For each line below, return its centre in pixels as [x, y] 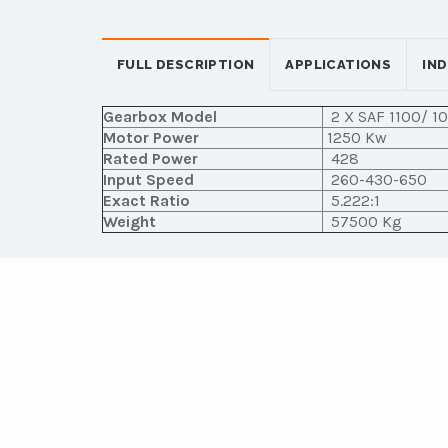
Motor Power [151, 137]
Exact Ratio [146, 200]
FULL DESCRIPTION [186, 64]
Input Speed [148, 179]
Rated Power [150, 158]
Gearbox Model [160, 116]
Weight [129, 221]
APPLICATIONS [338, 64]
